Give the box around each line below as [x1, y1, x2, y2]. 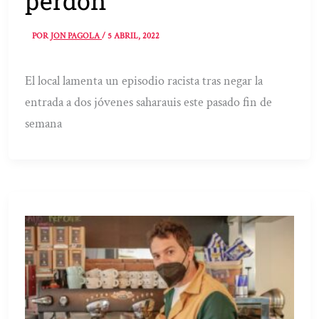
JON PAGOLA [51, 31, 103, 42]
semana [25, 115, 63, 132]
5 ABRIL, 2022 [108, 31, 160, 42]
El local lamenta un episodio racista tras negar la [25, 73, 263, 90]
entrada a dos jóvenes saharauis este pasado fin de [25, 94, 273, 111]
